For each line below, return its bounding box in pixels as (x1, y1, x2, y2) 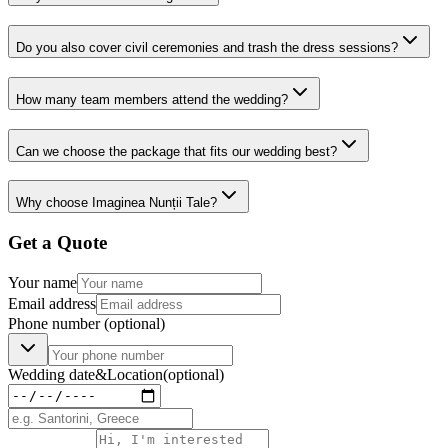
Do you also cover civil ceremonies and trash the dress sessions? (16, 40, 398, 56)
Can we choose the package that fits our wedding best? (16, 143, 337, 159)
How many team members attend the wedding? (16, 91, 288, 107)
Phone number (8, 314, 104, 332)
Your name (8, 273, 77, 291)
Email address (8, 294, 96, 312)
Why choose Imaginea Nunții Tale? (16, 195, 217, 211)
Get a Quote (8, 231, 107, 253)
